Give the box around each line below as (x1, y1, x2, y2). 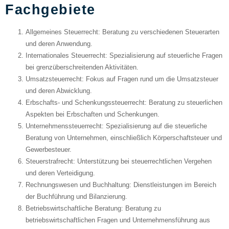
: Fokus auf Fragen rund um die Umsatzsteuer (82, 75, 218, 83)
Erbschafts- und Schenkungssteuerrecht (26, 98, 145, 106)
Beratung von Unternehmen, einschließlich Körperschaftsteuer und (26, 133, 222, 142)
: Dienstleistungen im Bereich (129, 180, 216, 189)
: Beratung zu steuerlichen (145, 98, 222, 106)
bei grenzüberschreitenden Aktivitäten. (26, 63, 139, 71)
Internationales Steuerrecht (26, 51, 105, 59)
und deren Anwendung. (26, 39, 93, 48)
